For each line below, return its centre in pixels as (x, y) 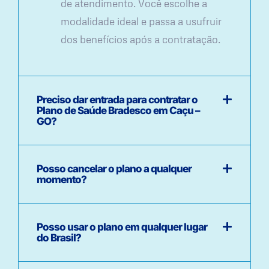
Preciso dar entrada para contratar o (117, 99)
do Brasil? (59, 237)
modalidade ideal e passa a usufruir (141, 22)
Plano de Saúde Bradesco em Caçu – (118, 110)
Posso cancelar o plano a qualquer (114, 168)
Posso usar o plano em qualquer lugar (122, 227)
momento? (62, 179)
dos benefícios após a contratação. (141, 40)
